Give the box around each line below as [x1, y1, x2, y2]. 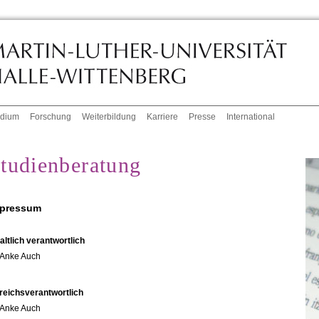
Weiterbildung [82, 112, 137, 122]
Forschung [30, 112, 72, 122]
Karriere [147, 112, 179, 122]
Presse [189, 112, 216, 122]
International [226, 112, 276, 122]
